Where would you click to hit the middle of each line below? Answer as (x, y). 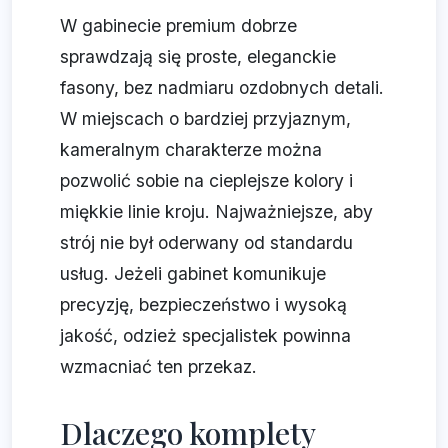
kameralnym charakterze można (191, 150)
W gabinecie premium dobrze (178, 26)
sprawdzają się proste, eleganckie (198, 57)
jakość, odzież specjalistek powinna (205, 336)
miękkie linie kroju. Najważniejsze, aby (216, 212)
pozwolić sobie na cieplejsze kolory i (206, 181)
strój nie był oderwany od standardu (206, 243)
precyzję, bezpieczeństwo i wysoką (203, 305)
